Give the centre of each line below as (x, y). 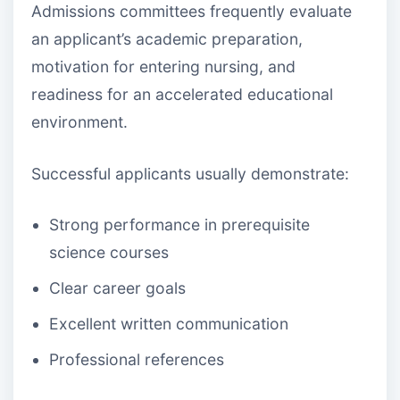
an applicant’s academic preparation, (167, 39)
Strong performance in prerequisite (179, 225)
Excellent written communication (169, 323)
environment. (79, 122)
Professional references (137, 359)
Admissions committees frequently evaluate (192, 12)
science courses (109, 253)
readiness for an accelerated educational (182, 95)
